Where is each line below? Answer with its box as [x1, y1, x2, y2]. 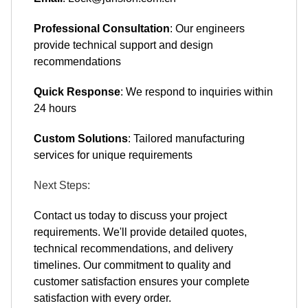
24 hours [34, 102, 76, 114]
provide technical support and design [34, 39, 213, 51]
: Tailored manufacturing [128, 133, 245, 144]
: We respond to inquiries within [120, 86, 273, 98]
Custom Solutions [34, 133, 128, 144]
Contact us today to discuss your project [34, 210, 227, 221]
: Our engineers [170, 23, 245, 34]
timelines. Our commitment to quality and [34, 259, 231, 271]
